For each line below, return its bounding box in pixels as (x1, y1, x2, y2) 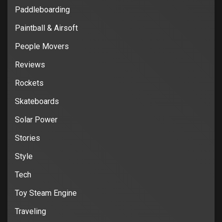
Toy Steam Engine (15, 188, 77, 198)
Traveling (15, 206, 46, 216)
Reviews (15, 59, 45, 69)
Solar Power (15, 114, 57, 124)
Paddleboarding (15, 4, 70, 14)
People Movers (15, 41, 69, 51)
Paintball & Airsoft (15, 23, 78, 33)
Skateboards (15, 96, 59, 106)
